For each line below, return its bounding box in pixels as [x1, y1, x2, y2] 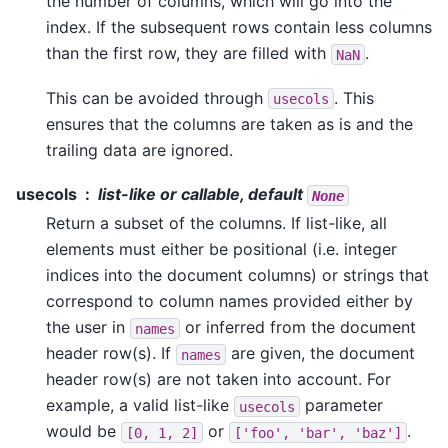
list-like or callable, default [98, 184, 307, 205]
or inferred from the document [180, 317, 416, 338]
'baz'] [354, 424, 402, 441]
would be [46, 421, 121, 442]
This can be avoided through [46, 87, 268, 108]
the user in [46, 317, 130, 338]
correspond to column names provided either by [46, 291, 413, 312]
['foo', [234, 424, 290, 441]
